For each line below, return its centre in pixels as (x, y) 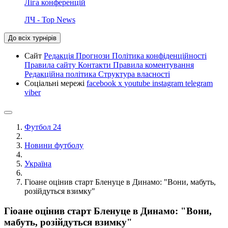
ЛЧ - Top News (50, 19)
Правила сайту (51, 65)
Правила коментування (153, 65)
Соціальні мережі (55, 83)
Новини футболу (54, 145)
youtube (138, 83)
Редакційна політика (61, 74)
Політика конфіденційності (159, 55)
